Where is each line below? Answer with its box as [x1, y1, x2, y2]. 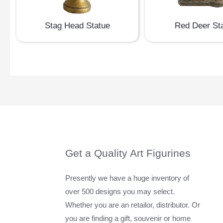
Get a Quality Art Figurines [65, 147, 191, 159]
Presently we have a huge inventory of [65, 174, 190, 183]
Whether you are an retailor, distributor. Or [65, 201, 201, 210]
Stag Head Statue [44, 21, 110, 30]
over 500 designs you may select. [65, 187, 175, 196]
